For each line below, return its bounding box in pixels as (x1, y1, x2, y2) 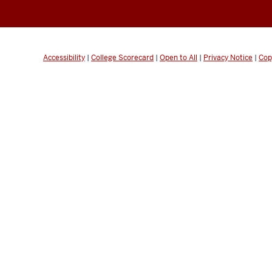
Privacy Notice (203, 52, 253, 63)
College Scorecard (91, 52, 154, 63)
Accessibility (43, 52, 85, 63)
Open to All (160, 52, 197, 63)
